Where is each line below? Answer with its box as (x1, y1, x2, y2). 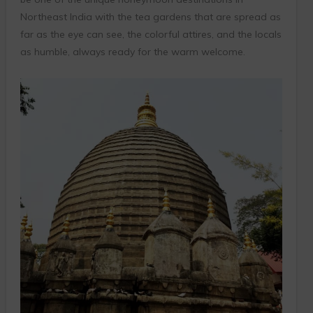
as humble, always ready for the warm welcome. (20, 45, 245, 59)
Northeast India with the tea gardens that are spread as (20, 10, 281, 24)
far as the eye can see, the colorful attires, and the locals (20, 28, 282, 41)
